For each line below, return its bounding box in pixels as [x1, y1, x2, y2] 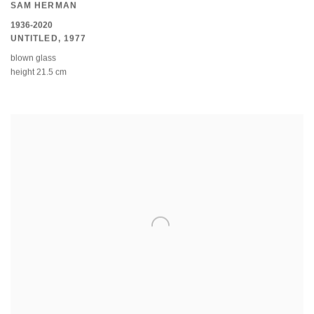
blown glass [11, 54, 56, 64]
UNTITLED [11, 34, 58, 45]
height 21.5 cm [11, 68, 67, 78]
